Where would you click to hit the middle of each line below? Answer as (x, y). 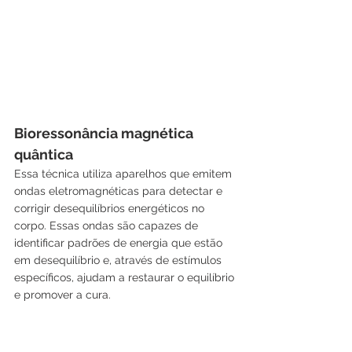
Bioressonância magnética (105, 133)
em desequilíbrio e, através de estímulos (119, 260)
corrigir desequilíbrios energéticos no (111, 208)
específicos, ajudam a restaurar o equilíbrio (126, 277)
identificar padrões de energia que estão (120, 242)
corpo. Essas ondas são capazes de (108, 225)
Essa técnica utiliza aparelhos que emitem (125, 173)
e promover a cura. (62, 294)
